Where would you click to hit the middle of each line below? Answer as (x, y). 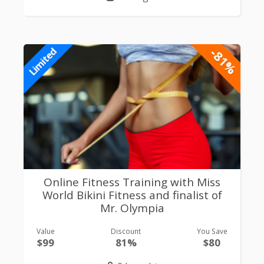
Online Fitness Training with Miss (132, 182)
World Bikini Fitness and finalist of (132, 195)
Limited (42, 61)
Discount (126, 231)
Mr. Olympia (132, 208)
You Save (212, 231)
